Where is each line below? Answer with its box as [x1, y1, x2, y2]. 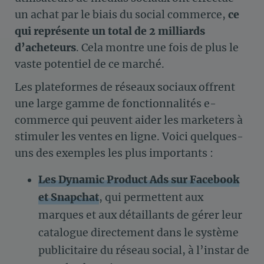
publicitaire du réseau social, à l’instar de [38, 243, 249, 257]
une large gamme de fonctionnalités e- [15, 97, 216, 110]
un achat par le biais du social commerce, [15, 8, 228, 22]
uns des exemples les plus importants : [15, 146, 213, 160]
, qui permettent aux [99, 190, 203, 204]
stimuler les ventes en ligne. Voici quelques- [15, 130, 243, 143]
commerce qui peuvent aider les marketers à [15, 113, 243, 127]
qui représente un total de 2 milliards [15, 25, 205, 38]
